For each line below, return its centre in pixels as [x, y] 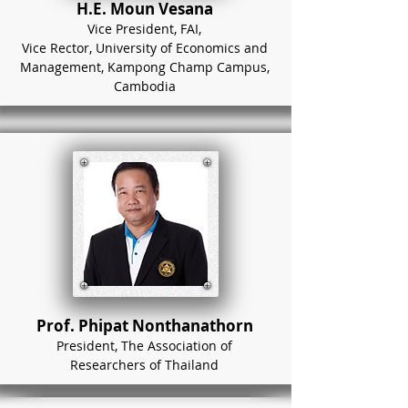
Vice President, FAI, [144, 29]
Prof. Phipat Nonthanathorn [144, 326]
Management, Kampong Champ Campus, [144, 67]
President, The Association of [144, 346]
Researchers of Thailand [144, 365]
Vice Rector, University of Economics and [144, 48]
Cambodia [144, 86]
